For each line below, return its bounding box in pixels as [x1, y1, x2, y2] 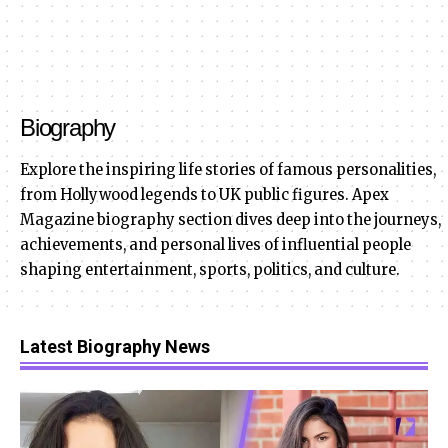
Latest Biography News [20, 336, 210, 357]
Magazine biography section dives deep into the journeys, [20, 211, 441, 229]
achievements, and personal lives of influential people [20, 236, 411, 254]
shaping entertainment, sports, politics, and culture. [20, 261, 400, 279]
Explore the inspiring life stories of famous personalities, [20, 161, 436, 179]
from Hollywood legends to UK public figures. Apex [20, 186, 389, 204]
